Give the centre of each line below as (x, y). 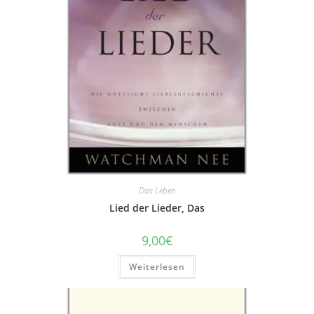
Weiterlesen (157, 267)
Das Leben (157, 191)
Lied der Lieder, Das (157, 208)
